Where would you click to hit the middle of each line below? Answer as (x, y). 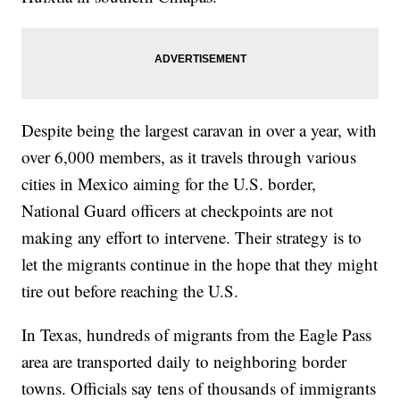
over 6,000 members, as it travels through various (189, 156)
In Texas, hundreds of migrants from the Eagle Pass (197, 334)
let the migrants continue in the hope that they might (200, 263)
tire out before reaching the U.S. (130, 290)
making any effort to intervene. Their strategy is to (192, 237)
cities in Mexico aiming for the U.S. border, (169, 183)
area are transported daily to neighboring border (184, 361)
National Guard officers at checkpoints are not (178, 210)
